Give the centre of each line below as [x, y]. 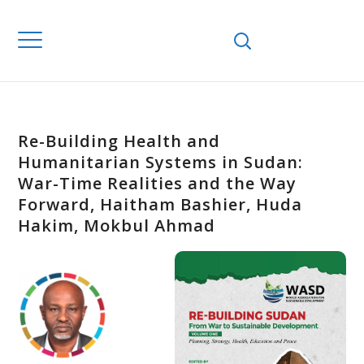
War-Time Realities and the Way [158, 183]
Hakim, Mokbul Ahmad [117, 225]
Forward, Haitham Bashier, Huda [160, 204]
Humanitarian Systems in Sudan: [161, 162]
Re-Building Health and [119, 141]
